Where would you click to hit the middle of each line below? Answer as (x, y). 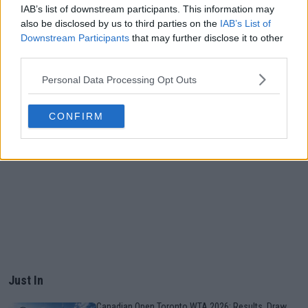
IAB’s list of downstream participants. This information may (147, 9)
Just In (26, 280)
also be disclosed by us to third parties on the (120, 23)
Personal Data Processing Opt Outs (119, 79)
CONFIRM (76, 116)
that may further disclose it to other (206, 38)
